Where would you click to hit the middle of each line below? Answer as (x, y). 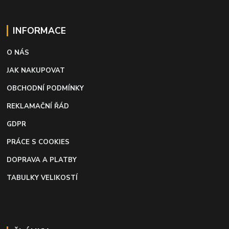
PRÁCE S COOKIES (38, 142)
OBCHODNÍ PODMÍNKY (45, 89)
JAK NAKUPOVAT (36, 71)
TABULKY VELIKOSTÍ (42, 178)
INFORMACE (39, 31)
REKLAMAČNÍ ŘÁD (38, 107)
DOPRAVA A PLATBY (42, 160)
